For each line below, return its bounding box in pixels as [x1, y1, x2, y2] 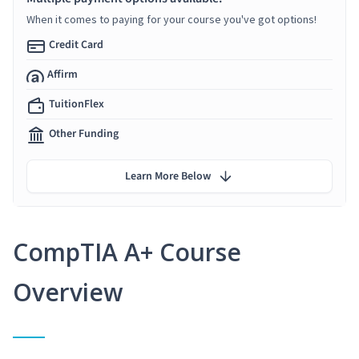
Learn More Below [125, 167, 211, 184]
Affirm [47, 66, 78, 83]
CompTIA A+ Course [13, 235, 241, 268]
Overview [13, 275, 123, 309]
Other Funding [49, 125, 119, 142]
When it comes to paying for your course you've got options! [26, 11, 317, 26]
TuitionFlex [49, 95, 104, 112]
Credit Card [49, 36, 103, 53]
